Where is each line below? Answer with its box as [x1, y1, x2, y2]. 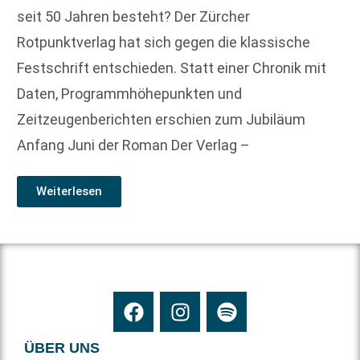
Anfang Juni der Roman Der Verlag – [17, 137, 250, 154]
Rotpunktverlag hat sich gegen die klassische [17, 34, 310, 51]
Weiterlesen [36, 184, 102, 199]
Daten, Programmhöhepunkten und [17, 85, 242, 103]
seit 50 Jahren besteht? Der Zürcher [17, 8, 250, 26]
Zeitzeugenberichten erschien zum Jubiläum [17, 111, 305, 129]
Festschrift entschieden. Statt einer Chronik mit [17, 59, 326, 77]
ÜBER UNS [24, 340, 100, 357]
